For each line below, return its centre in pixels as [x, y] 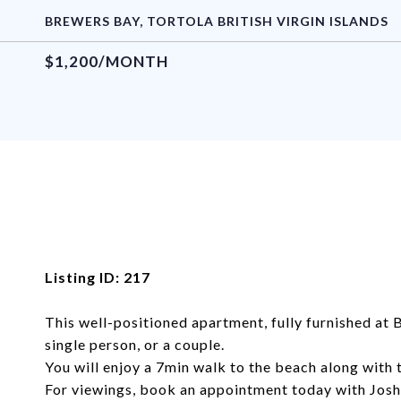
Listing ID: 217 [98, 277]
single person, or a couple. [135, 344]
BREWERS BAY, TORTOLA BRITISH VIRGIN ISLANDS [217, 21]
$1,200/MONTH [107, 61]
